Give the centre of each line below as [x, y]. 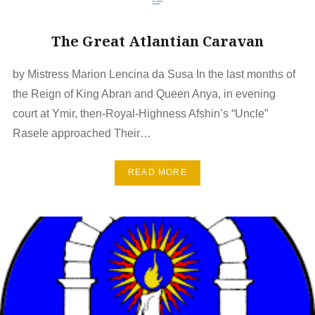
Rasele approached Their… [82, 133]
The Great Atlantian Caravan [157, 41]
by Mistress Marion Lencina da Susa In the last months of [154, 74]
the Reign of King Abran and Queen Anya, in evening [144, 94]
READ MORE [157, 173]
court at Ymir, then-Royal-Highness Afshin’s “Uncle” [140, 113]
